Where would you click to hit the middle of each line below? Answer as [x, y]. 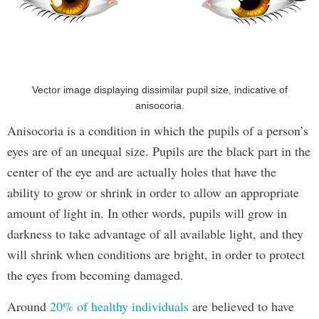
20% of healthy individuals [117, 306]
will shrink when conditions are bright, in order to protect [156, 254]
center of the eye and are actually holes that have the [142, 172]
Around [27, 306]
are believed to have [241, 306]
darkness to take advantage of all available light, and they [155, 234]
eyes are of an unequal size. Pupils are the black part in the [159, 151]
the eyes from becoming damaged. [95, 275]
